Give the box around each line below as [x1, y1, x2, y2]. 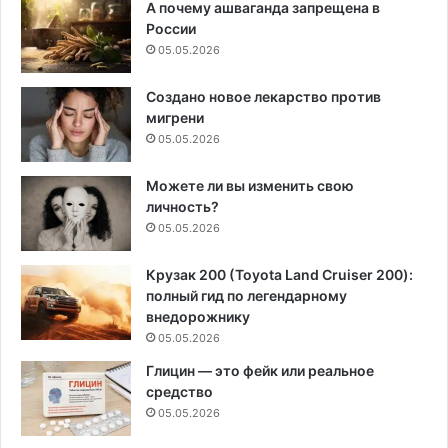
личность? [146, 197, 219, 215]
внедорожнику [146, 307, 250, 325]
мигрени [146, 108, 204, 126]
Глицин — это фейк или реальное [146, 361, 374, 379]
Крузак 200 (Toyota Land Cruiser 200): [146, 265, 413, 283]
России [146, 19, 196, 37]
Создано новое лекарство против [146, 87, 381, 105]
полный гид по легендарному [146, 286, 347, 304]
